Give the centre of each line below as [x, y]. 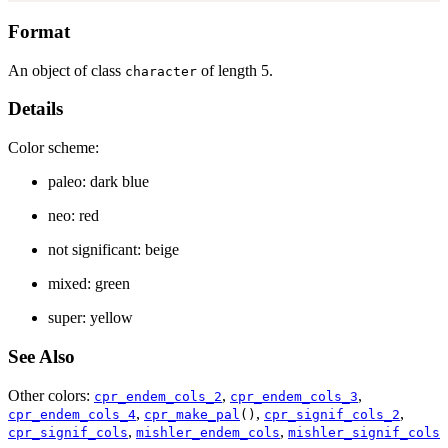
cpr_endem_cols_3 [294, 396]
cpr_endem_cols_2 [158, 396]
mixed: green [89, 284]
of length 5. [235, 70]
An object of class [66, 70]
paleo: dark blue [98, 182]
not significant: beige [113, 250]
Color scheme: [53, 148]
